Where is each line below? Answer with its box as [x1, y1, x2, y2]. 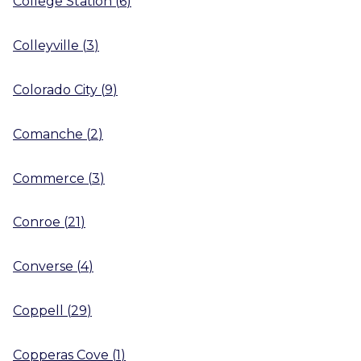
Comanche [13, 126, 83, 142]
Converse [13, 259, 73, 274]
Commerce [13, 170, 85, 186]
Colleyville [13, 38, 79, 54]
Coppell [13, 302, 64, 318]
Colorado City [13, 81, 98, 98]
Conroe [13, 214, 60, 230]
